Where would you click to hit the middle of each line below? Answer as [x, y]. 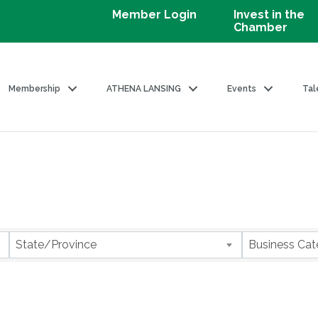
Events [242, 88]
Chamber [261, 27]
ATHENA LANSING [144, 88]
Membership [35, 88]
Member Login [155, 15]
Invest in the [269, 15]
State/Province [56, 245]
